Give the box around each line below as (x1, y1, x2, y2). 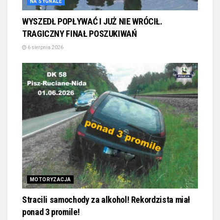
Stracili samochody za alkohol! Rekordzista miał (22, 194, 191, 205)
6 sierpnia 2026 (27, 45, 63, 51)
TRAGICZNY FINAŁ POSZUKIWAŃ (22, 28, 137, 39)
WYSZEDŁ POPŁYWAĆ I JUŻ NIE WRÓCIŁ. (22, 16, 163, 27)
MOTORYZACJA (30, 177, 71, 183)
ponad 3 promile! (22, 207, 80, 218)
